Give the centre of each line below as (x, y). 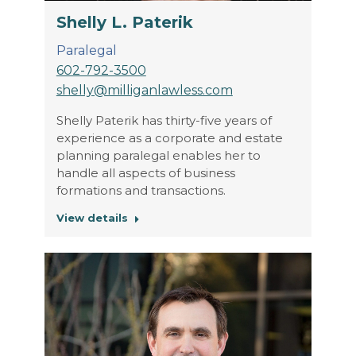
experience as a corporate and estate (169, 137)
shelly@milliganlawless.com (144, 90)
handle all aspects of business (145, 172)
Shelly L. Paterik (124, 22)
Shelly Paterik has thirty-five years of (164, 120)
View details (92, 217)
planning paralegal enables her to (158, 155)
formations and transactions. (141, 190)
